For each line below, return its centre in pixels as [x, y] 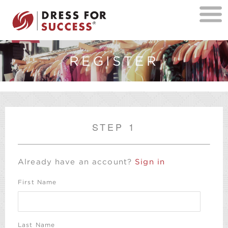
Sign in [150, 162]
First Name [37, 182]
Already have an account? [77, 162]
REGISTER [114, 61]
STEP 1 [114, 127]
